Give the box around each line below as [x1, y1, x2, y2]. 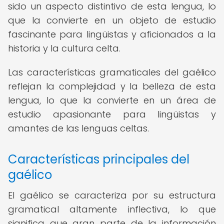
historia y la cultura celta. [8, 42, 120, 54]
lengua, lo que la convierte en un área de [8, 94, 216, 106]
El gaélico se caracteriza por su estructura [8, 189, 216, 201]
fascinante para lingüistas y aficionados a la [8, 28, 216, 40]
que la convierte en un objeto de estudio [8, 14, 216, 26]
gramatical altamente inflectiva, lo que [8, 203, 216, 215]
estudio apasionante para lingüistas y [8, 108, 216, 120]
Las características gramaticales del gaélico [8, 66, 216, 78]
